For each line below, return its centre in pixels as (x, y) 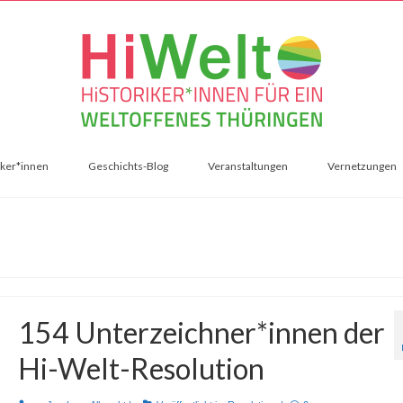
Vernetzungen (362, 166)
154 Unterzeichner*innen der (201, 332)
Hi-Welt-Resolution (141, 368)
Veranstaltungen (248, 166)
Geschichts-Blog (128, 166)
